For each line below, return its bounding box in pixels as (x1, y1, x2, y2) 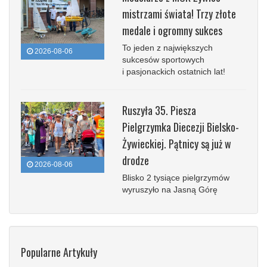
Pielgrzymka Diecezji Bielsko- (122, 119, 239, 135)
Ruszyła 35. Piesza (122, 103, 196, 119)
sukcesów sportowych (122, 55, 204, 65)
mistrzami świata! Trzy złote (122, 6, 236, 22)
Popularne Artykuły (21, 244, 97, 260)
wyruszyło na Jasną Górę (122, 185, 218, 195)
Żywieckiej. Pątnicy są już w (122, 136, 231, 152)
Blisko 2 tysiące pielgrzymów (122, 173, 229, 183)
